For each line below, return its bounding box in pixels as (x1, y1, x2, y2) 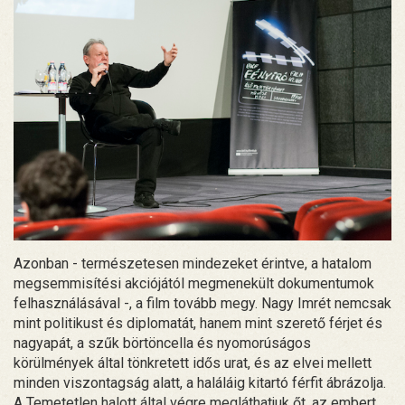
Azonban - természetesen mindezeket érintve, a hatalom (14, 254, 372, 272)
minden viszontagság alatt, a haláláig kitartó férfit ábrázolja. (14, 373, 386, 391)
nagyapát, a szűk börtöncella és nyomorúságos (14, 334, 311, 352)
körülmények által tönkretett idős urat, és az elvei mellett (14, 353, 372, 372)
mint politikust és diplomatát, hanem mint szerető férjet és (14, 314, 382, 332)
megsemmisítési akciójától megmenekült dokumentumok (14, 274, 374, 292)
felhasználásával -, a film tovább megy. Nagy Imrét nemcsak (14, 294, 391, 312)
